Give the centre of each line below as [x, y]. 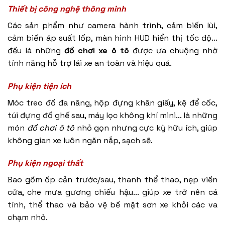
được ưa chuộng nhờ [173, 50]
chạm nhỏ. [28, 217]
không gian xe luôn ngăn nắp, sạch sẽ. [80, 140]
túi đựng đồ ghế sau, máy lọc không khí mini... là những [113, 115]
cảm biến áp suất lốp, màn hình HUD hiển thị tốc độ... [113, 38]
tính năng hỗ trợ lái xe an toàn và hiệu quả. [90, 63]
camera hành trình [124, 25]
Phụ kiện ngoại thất [45, 163]
